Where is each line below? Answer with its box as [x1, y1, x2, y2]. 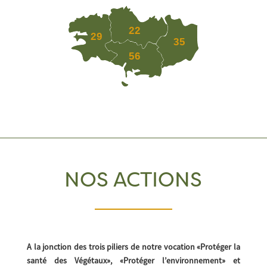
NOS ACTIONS [64, 171, 203, 191]
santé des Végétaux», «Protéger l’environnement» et [26, 254, 241, 266]
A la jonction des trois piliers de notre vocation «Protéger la [26, 241, 241, 252]
